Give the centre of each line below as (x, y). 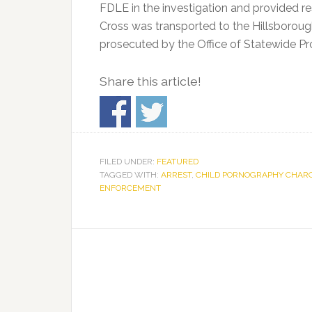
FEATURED (178, 161)
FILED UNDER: (128, 161)
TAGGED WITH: (130, 174)
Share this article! (150, 81)
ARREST (176, 174)
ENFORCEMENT (130, 188)
